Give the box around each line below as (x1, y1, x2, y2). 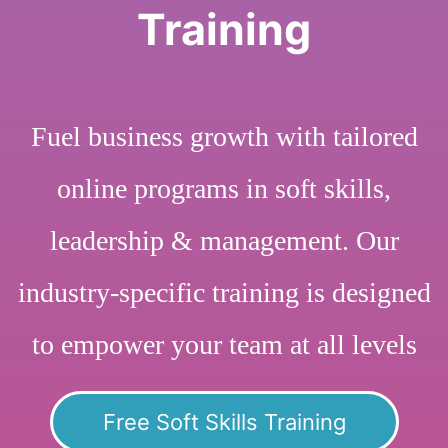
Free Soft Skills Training (102, 408, 346, 435)
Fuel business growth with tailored (30, 120, 418, 152)
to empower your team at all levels (31, 328, 417, 360)
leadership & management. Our (49, 224, 399, 256)
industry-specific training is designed (17, 276, 431, 308)
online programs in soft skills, (57, 172, 391, 204)
